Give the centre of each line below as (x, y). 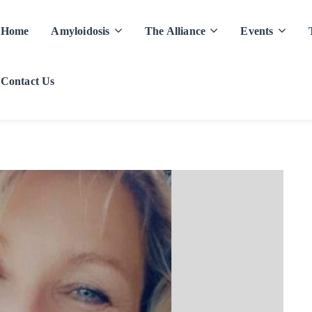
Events (257, 31)
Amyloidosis (80, 31)
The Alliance (175, 31)
